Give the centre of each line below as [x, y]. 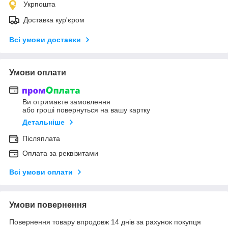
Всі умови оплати [41, 172]
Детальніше [44, 122]
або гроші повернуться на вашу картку [86, 110]
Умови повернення [48, 205]
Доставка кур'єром [54, 20]
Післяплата [41, 139]
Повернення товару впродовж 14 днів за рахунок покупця [105, 222]
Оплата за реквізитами [60, 153]
